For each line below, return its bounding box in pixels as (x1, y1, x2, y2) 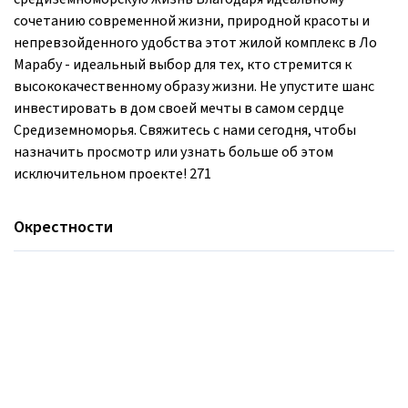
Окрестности (14, 215, 113, 239)
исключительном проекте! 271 (14, 163, 211, 184)
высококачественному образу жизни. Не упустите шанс (14, 76, 374, 97)
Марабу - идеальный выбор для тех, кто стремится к (14, 54, 352, 75)
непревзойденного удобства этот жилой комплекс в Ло (14, 32, 377, 53)
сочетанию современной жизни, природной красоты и (14, 10, 370, 31)
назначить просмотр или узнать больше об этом (14, 141, 333, 162)
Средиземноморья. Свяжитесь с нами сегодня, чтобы (14, 119, 356, 140)
